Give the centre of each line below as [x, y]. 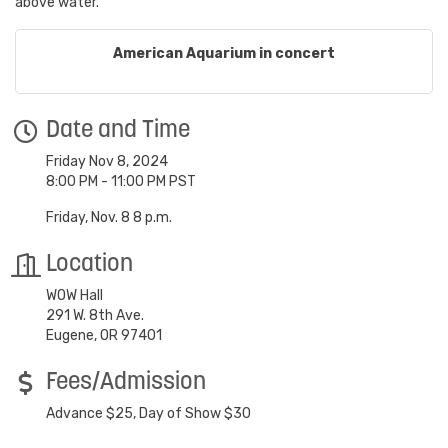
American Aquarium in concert [224, 54]
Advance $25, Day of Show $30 [148, 414]
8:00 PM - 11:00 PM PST [121, 182]
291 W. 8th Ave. [95, 316]
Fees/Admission [126, 383]
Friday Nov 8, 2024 [107, 162]
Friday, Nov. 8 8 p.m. [109, 218]
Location [89, 265]
